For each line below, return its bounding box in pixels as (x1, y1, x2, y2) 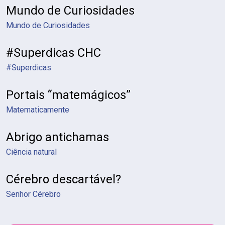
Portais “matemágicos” (6, 88, 131, 102)
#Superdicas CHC (6, 46, 101, 60)
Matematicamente (6, 105, 69, 115)
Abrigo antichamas (6, 130, 109, 144)
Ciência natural (6, 147, 57, 157)
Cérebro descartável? (6, 172, 121, 186)
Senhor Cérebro (6, 189, 61, 199)
